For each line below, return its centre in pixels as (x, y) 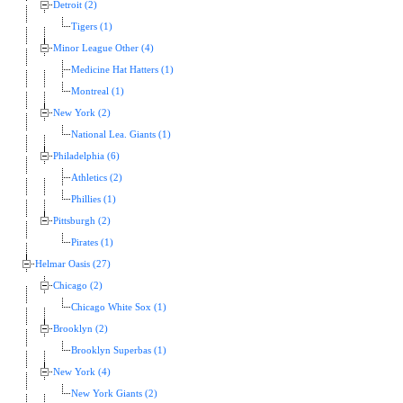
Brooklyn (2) (81, 329)
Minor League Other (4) (103, 49)
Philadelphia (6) (86, 157)
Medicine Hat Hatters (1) (122, 70)
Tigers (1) (92, 27)
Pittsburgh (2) (82, 221)
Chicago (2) (78, 286)
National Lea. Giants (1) (121, 135)
